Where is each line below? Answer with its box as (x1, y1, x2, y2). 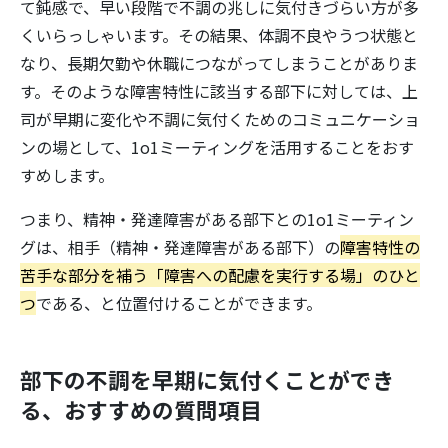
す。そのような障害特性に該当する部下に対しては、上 (20, 79, 418, 103)
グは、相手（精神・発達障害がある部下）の (20, 235, 340, 259)
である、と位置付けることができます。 (36, 291, 322, 315)
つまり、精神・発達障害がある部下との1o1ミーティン (20, 207, 414, 231)
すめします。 (20, 163, 114, 187)
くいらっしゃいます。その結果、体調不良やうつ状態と (20, 23, 418, 47)
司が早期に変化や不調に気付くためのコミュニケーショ (20, 107, 420, 131)
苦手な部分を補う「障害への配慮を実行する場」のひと (20, 263, 420, 287)
